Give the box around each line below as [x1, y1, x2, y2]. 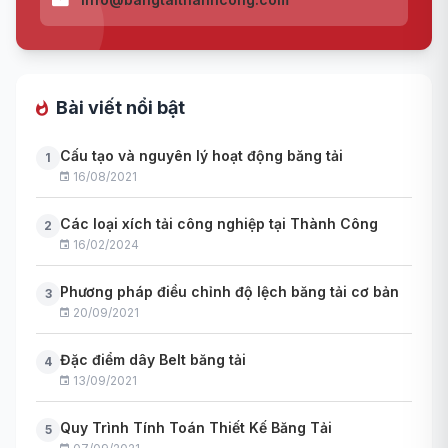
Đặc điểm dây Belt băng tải [60, 351, 246, 369]
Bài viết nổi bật [56, 97, 185, 119]
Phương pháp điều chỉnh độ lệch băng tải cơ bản [60, 283, 399, 301]
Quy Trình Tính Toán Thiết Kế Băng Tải [60, 419, 332, 437]
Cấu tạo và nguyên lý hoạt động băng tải [60, 147, 343, 165]
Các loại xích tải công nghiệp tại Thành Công [60, 215, 378, 233]
